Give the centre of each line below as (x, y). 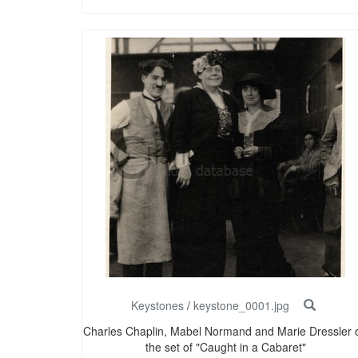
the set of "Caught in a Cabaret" (225, 347)
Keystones (157, 306)
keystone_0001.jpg (241, 306)
